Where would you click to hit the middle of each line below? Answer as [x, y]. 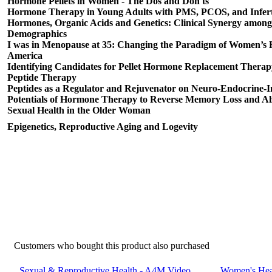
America [25, 56]
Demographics [37, 34]
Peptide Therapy [42, 77]
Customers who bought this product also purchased [112, 246]
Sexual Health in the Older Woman [79, 110]
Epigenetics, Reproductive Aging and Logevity [103, 127]
